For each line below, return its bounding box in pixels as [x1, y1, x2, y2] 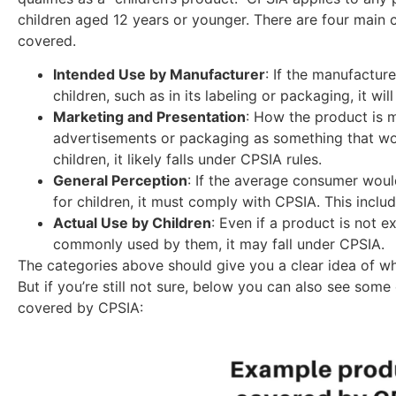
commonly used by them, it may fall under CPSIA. [53, 235, 389, 254]
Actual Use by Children [53, 214, 211, 232]
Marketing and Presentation [53, 108, 246, 126]
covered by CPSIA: [18, 299, 143, 317]
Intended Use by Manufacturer [53, 65, 265, 84]
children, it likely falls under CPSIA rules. [53, 150, 322, 169]
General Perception [53, 171, 187, 190]
